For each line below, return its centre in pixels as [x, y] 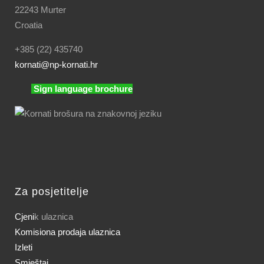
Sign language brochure [83, 88]
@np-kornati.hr [69, 64]
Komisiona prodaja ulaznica [67, 232]
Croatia [29, 25]
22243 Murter [40, 9]
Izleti [24, 247]
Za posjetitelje [52, 191]
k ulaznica [54, 216]
